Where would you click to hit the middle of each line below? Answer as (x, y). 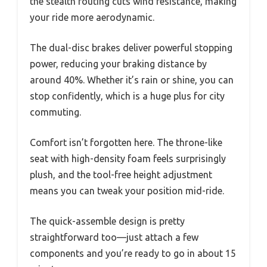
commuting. (55, 112)
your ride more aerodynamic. (92, 18)
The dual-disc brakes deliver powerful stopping (131, 48)
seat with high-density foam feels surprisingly (128, 159)
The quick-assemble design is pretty (107, 221)
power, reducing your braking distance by (118, 64)
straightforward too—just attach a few (114, 237)
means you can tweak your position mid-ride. (127, 191)
